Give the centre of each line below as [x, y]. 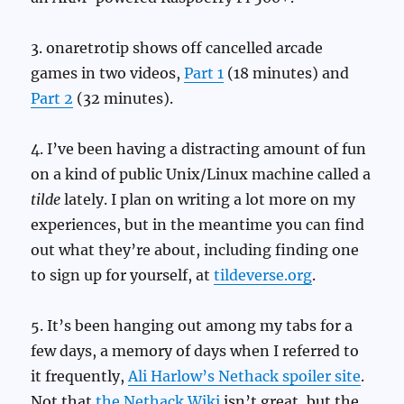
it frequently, [80, 376]
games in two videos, [108, 73]
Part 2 [52, 99]
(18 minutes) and [287, 73]
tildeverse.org [263, 275]
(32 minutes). [124, 99]
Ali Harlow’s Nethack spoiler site [245, 376]
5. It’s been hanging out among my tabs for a [192, 326]
